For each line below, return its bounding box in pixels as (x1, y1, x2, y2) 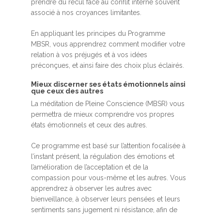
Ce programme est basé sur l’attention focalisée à (31, 142, 186, 150)
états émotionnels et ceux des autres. (31, 121, 149, 129)
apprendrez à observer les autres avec (31, 185, 152, 193)
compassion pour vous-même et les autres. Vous (31, 174, 186, 182)
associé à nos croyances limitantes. (31, 9, 143, 17)
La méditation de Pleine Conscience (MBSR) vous (31, 100, 185, 108)
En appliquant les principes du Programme (31, 30, 165, 38)
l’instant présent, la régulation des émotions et (31, 153, 174, 161)
